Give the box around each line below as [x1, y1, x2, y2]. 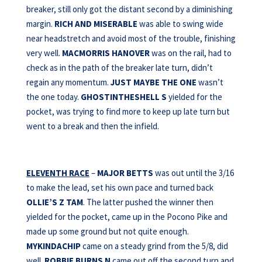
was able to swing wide [137, 18, 223, 29]
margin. [26, 18, 54, 29]
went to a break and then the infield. [26, 120, 159, 132]
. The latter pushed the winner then [82, 196, 213, 208]
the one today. [26, 91, 81, 102]
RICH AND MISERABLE [54, 18, 137, 29]
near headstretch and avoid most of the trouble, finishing [26, 33, 236, 44]
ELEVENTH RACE [26, 167, 89, 178]
